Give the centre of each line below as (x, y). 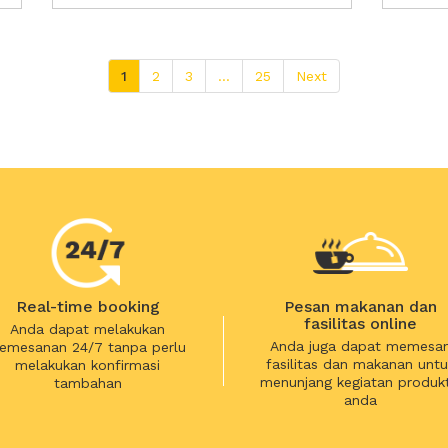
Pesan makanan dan (360, 306)
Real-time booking (87, 306)
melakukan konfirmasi (88, 365)
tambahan (87, 383)
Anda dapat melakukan (88, 329)
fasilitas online (360, 323)
